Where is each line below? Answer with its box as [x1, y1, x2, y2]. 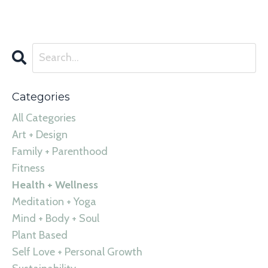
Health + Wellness [12, 178, 98, 191]
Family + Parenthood [12, 144, 108, 158]
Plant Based [12, 228, 68, 242]
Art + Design [12, 127, 68, 141]
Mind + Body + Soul [12, 211, 99, 225]
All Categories [12, 111, 76, 124]
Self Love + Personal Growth [12, 245, 142, 258]
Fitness [12, 161, 45, 175]
